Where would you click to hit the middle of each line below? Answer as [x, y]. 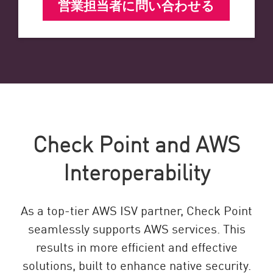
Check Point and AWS [136, 143]
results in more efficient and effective [136, 246]
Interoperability [136, 171]
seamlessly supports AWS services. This [136, 228]
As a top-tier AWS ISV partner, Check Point [136, 209]
